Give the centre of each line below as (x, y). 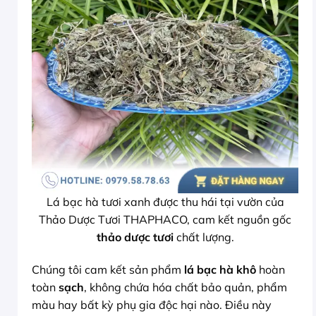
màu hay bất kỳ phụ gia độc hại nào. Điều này (152, 305)
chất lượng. (203, 237)
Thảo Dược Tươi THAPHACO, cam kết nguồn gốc (165, 220)
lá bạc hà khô (220, 270)
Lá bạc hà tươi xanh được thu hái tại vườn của (165, 202)
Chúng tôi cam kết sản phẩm (108, 270)
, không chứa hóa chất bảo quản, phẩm (186, 287)
